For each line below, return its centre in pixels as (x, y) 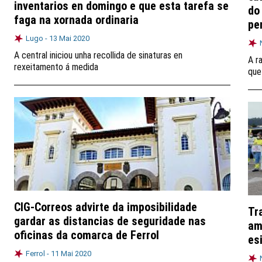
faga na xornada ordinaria (76, 20)
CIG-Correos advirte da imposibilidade (106, 207)
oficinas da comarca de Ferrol (87, 235)
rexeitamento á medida (56, 67)
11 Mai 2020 (71, 254)
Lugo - (37, 38)
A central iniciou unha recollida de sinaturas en (98, 55)
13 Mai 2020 (69, 38)
